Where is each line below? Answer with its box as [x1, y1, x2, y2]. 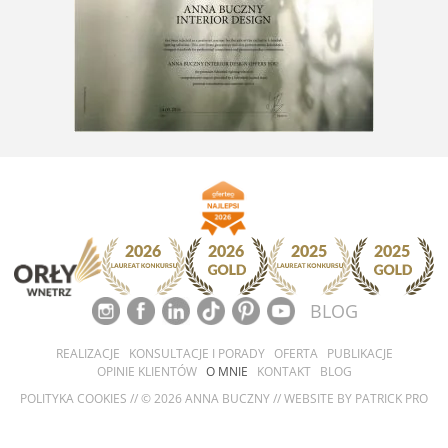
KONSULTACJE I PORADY [128, 345, 265, 362]
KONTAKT [256, 363, 311, 380]
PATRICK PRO [355, 390, 428, 407]
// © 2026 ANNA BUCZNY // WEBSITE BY [127, 390, 355, 407]
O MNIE [205, 363, 248, 380]
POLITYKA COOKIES [20, 390, 127, 407]
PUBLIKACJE [326, 345, 393, 362]
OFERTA [273, 345, 318, 362]
